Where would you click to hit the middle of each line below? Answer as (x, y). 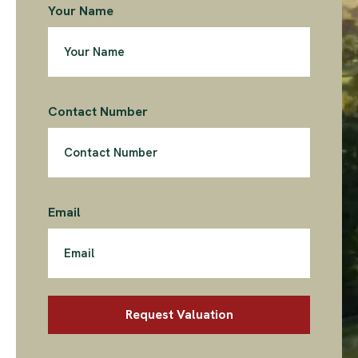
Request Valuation (179, 314)
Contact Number (98, 111)
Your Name (81, 10)
